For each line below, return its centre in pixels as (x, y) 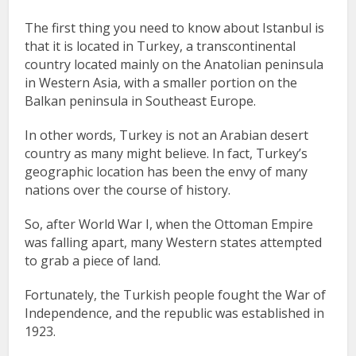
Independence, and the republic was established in (175, 313)
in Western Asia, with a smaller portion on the (161, 83)
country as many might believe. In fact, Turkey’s (166, 154)
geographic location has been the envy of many (166, 172)
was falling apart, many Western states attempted (174, 243)
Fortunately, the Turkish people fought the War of (176, 295)
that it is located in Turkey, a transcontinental (161, 46)
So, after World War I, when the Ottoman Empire (169, 224)
